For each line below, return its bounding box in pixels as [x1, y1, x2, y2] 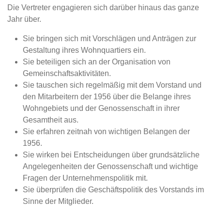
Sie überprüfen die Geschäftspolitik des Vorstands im [23, 185, 204, 194]
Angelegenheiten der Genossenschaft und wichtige [23, 162, 198, 170]
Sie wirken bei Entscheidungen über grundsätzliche [23, 150, 200, 159]
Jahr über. [7, 15, 41, 23]
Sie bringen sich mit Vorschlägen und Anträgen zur [23, 34, 196, 43]
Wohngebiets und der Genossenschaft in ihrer [23, 104, 180, 112]
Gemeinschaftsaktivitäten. [23, 69, 111, 77]
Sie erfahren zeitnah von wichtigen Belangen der [23, 127, 190, 136]
